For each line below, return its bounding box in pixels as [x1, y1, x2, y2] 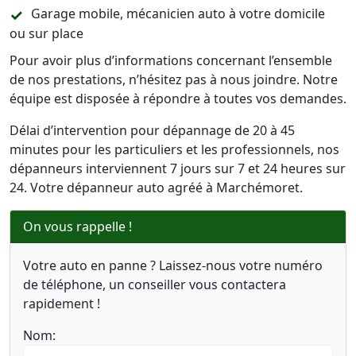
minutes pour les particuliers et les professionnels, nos [10, 141, 339, 158]
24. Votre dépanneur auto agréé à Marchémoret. [10, 179, 303, 196]
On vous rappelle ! [23, 218, 132, 235]
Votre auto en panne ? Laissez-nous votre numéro [23, 257, 323, 274]
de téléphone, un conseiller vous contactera [23, 276, 286, 293]
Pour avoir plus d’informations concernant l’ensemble [10, 52, 332, 69]
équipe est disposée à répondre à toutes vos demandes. [10, 90, 346, 107]
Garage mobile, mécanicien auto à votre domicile [31, 5, 325, 22]
